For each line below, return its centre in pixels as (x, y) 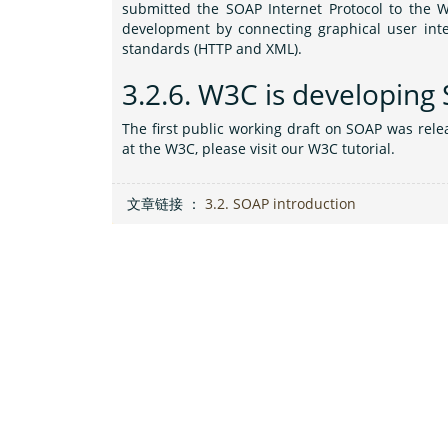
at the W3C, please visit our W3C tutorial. (258, 148)
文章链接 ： (166, 203)
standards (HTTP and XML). (212, 48)
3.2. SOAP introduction (280, 203)
